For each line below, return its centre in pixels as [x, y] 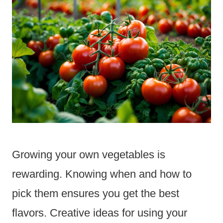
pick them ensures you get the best [96, 194]
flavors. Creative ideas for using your [100, 213]
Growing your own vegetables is [89, 155]
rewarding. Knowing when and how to [102, 174]
